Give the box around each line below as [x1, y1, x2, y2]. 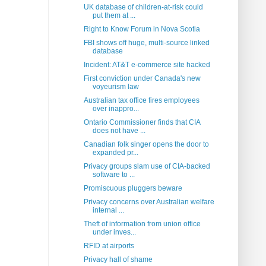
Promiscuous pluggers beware [83, 184, 182, 193]
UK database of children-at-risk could [83, 3, 203, 12]
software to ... [92, 170, 135, 179]
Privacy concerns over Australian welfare [83, 198, 214, 207]
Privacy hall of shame [83, 255, 153, 264]
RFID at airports [83, 242, 134, 251]
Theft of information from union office [83, 220, 201, 229]
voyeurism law [92, 83, 139, 91]
